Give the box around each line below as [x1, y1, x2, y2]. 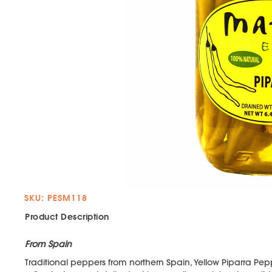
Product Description [25, 211, 109, 223]
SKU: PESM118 [24, 192, 87, 204]
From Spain [25, 238, 72, 250]
